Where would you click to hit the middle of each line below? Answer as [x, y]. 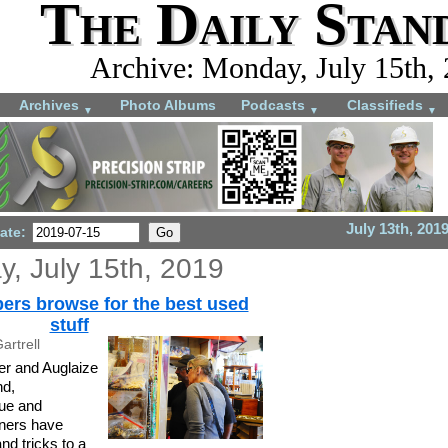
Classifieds [387, 104]
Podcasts [275, 104]
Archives [51, 104]
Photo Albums [168, 104]
